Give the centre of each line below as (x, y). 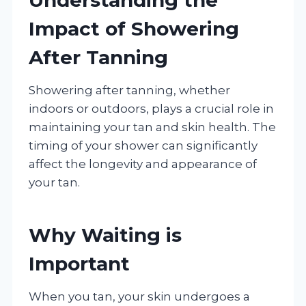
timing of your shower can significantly (143, 145)
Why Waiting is (105, 235)
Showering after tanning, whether (129, 90)
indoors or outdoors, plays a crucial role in (151, 108)
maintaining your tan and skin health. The (152, 127)
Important (79, 263)
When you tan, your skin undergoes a (139, 296)
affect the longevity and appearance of (143, 164)
